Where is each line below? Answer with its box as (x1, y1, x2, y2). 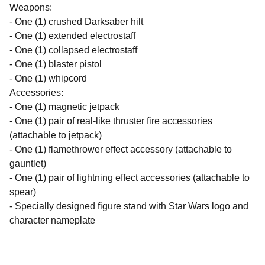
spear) (9, 187, 36, 197)
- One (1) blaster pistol (9, 59, 102, 69)
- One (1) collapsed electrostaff (9, 45, 137, 55)
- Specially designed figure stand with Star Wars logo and (9, 201, 248, 211)
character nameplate (9, 215, 95, 225)
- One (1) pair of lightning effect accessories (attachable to (9, 173, 250, 183)
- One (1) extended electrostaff (9, 31, 135, 41)
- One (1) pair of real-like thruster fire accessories (9, 116, 212, 126)
